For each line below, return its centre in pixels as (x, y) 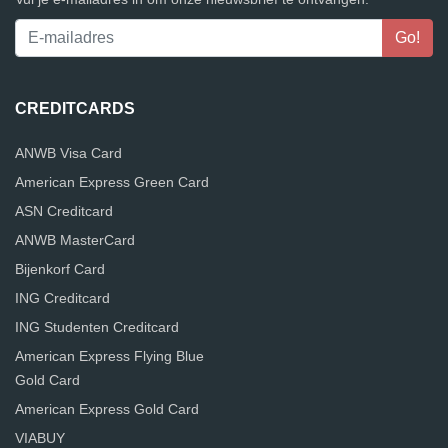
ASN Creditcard (64, 211)
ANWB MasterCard (75, 240)
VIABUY (40, 438)
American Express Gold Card (107, 409)
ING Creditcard (62, 298)
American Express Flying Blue (109, 356)
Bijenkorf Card (60, 269)
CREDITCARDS (75, 108)
